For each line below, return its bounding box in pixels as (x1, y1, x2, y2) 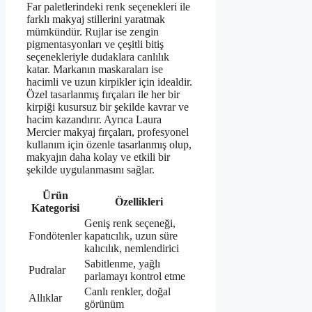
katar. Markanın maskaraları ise (26, 63, 163, 75)
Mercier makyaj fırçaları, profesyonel (26, 125, 189, 138)
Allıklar (29, 291, 62, 304)
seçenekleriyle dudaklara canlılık (26, 50, 169, 63)
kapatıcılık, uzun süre (84, 229, 178, 242)
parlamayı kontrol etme (84, 270, 185, 282)
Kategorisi (31, 201, 79, 214)
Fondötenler (29, 229, 81, 242)
